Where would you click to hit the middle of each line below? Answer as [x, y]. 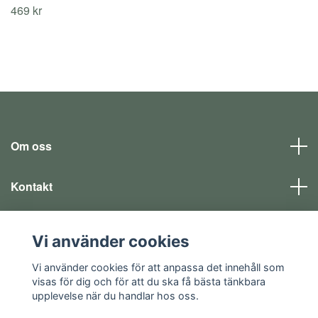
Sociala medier [50, 267]
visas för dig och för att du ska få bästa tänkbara [148, 281]
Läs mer [32, 227]
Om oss [31, 146]
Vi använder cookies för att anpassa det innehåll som [158, 267]
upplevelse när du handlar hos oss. [115, 295]
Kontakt [32, 186]
